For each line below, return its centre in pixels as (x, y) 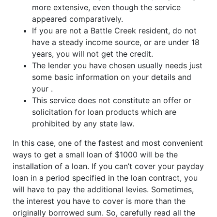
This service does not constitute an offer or (112, 101)
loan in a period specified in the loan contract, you (105, 178)
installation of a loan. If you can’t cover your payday (108, 166)
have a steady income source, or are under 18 (116, 42)
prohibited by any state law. (83, 124)
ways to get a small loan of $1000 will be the (95, 155)
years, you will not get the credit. (93, 54)
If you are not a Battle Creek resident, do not (115, 31)
